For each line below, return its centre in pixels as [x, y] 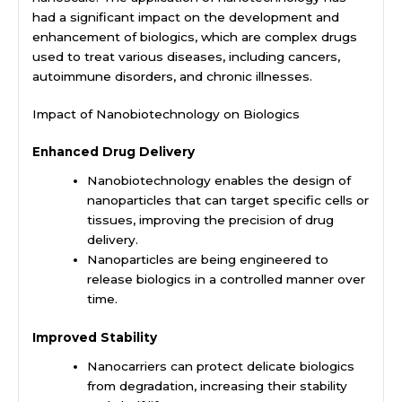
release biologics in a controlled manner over [227, 280]
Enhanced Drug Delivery [114, 152]
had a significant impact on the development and [186, 17]
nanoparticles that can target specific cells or [228, 201]
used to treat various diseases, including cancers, [186, 56]
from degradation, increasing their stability [218, 385]
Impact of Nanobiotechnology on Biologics [166, 114]
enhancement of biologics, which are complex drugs [195, 36]
